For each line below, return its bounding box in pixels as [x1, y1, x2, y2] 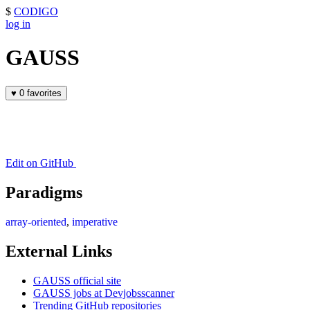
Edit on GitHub [6, 156, 73, 169]
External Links [6, 241, 112, 260]
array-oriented [6, 215, 66, 228]
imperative [72, 215, 118, 228]
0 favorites [27, 87, 62, 98]
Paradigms [6, 183, 82, 201]
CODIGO [14, 6, 58, 17]
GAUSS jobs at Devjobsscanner [33, 286, 174, 299]
